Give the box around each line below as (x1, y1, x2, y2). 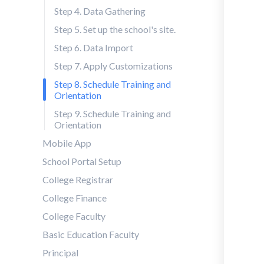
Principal (42, 247, 78, 258)
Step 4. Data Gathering (54, 5, 146, 16)
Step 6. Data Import (54, 42, 133, 53)
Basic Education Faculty (42, 229, 139, 240)
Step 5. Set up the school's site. (54, 24, 176, 35)
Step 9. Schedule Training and (54, 108, 171, 119)
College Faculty (42, 210, 105, 222)
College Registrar (42, 174, 113, 185)
